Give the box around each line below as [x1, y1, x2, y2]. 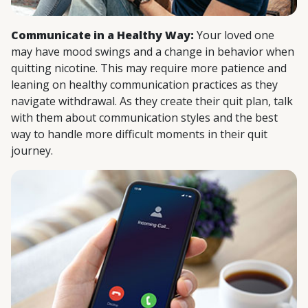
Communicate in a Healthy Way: [11, 27, 197, 43]
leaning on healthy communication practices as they [11, 77, 278, 93]
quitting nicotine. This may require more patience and [11, 60, 287, 76]
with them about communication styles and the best [11, 110, 278, 126]
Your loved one [197, 27, 274, 43]
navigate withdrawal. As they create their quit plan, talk [11, 93, 293, 109]
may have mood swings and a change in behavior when [11, 44, 294, 60]
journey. [11, 143, 53, 159]
